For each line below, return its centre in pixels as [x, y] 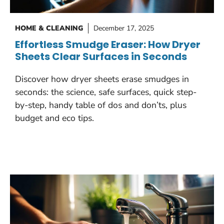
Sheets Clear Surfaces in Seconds [101, 56]
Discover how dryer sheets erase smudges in [102, 79]
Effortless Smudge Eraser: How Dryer [108, 44]
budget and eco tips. [54, 118]
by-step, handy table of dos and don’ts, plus [101, 105]
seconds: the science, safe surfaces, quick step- [106, 92]
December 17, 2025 [124, 28]
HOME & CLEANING [49, 28]
